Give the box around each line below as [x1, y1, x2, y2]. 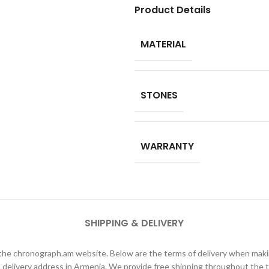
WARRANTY [141, 139, 194, 153]
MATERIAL [141, 37, 186, 51]
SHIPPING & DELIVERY [85, 216, 184, 230]
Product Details [134, 3, 211, 17]
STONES [141, 88, 178, 102]
